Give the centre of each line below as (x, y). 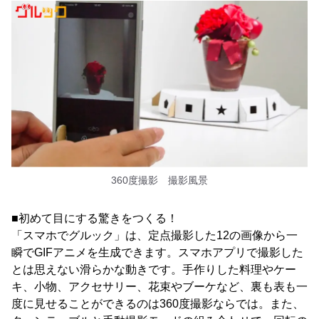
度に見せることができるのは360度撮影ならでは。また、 (158, 303)
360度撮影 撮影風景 (159, 180)
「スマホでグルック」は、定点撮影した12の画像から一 (155, 235)
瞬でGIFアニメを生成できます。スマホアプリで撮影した (157, 252)
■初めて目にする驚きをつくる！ (95, 218)
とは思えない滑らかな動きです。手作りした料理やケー (154, 269)
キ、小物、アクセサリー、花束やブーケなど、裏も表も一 (159, 286)
